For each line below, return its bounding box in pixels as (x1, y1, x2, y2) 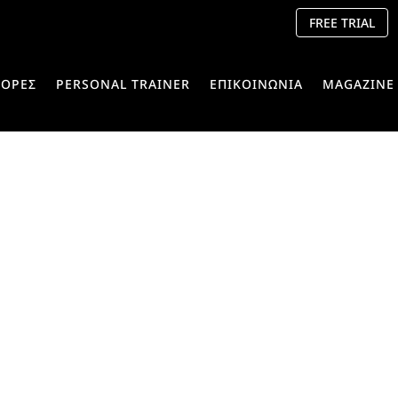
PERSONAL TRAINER (55, 76, 190, 92)
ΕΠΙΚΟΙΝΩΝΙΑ (209, 76, 303, 92)
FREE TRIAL (308, 14, 375, 32)
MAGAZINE (322, 76, 394, 92)
